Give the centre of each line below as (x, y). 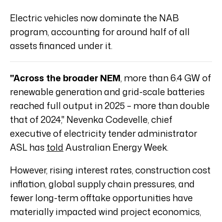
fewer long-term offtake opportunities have (101, 198)
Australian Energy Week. (116, 147)
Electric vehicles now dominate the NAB (94, 18)
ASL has (28, 147)
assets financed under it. (61, 46)
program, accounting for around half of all (100, 32)
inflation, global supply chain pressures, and (102, 184)
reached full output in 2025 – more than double (110, 106)
